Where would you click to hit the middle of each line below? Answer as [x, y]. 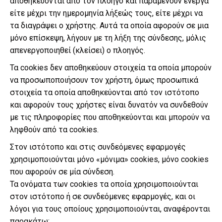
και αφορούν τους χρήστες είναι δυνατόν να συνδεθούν [109, 105]
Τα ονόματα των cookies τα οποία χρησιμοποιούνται [104, 184]
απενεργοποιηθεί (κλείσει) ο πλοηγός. [78, 50]
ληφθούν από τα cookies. [54, 130]
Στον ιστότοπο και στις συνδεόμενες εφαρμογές [98, 147]
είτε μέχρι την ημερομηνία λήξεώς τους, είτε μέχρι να [106, 13]
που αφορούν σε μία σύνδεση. [62, 172]
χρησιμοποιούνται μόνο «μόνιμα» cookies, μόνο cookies [109, 159]
